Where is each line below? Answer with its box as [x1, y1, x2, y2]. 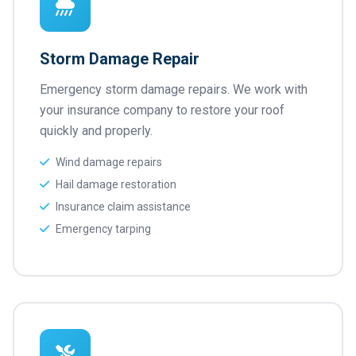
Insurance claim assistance [56, 200, 191, 213]
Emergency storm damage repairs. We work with [40, 82, 308, 97]
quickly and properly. [40, 123, 153, 138]
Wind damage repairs [56, 156, 162, 168]
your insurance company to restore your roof [40, 103, 284, 118]
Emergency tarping [56, 222, 151, 235]
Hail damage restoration [56, 178, 176, 191]
